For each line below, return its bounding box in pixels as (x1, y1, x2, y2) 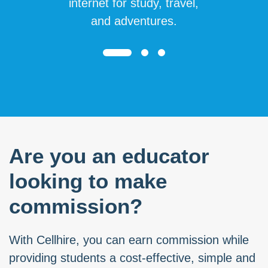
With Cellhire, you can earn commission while (9, 233, 249, 246)
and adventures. (90, 14, 177, 28)
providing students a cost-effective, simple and (9, 251, 255, 264)
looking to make (9, 169, 167, 193)
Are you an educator (9, 144, 209, 167)
